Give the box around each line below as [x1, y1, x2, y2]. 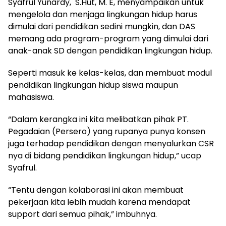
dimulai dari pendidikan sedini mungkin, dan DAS [8, 20, 195, 32]
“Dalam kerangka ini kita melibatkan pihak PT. [8, 113, 189, 125]
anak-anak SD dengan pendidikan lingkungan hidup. [8, 44, 212, 56]
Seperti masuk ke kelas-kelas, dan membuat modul [8, 67, 212, 79]
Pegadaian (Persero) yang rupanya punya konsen [8, 125, 205, 137]
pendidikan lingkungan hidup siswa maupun [8, 79, 178, 91]
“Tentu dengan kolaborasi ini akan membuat [8, 184, 184, 196]
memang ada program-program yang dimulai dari [8, 32, 208, 44]
